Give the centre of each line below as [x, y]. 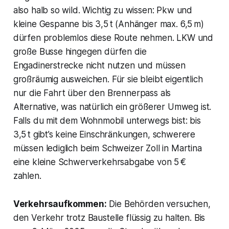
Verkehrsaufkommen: [60, 204]
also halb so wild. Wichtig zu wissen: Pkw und [103, 10]
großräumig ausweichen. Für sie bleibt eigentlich [108, 79]
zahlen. [27, 176]
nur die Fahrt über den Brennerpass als [92, 93]
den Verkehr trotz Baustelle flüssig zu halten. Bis [109, 217]
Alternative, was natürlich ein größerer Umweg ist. [112, 107]
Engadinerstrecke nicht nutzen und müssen [99, 65]
